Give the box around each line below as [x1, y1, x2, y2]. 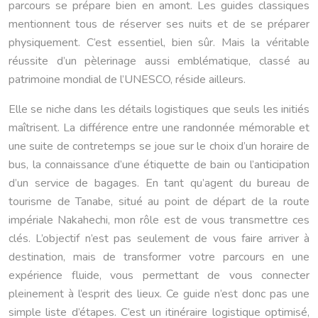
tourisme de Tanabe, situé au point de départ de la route [9, 194, 309, 210]
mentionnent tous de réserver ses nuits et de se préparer [9, 16, 309, 33]
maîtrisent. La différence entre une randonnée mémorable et [9, 120, 309, 136]
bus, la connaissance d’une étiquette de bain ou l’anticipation [9, 157, 309, 173]
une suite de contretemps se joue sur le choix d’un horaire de [9, 138, 309, 155]
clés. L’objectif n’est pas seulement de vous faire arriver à [9, 231, 309, 247]
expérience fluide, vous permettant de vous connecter [9, 268, 309, 284]
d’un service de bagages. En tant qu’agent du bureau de [9, 175, 309, 192]
